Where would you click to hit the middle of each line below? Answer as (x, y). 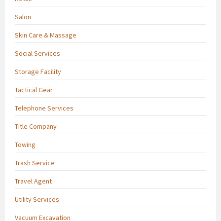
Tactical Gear (34, 90)
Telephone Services (44, 108)
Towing (25, 144)
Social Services (37, 53)
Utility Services (37, 199)
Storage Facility (38, 71)
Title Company (36, 126)
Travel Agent (33, 181)
